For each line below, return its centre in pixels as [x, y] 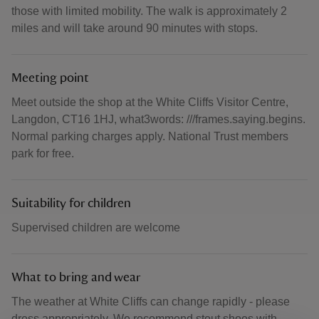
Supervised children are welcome [96, 228]
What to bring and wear [76, 278]
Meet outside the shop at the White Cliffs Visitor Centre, [150, 102]
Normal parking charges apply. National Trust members [150, 136]
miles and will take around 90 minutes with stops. [135, 28]
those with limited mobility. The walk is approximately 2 [149, 11]
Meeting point [50, 78]
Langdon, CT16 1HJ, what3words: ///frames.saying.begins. [158, 119]
